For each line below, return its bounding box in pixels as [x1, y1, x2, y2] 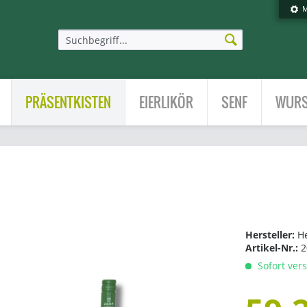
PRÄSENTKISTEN [25, 92, 111, 112]
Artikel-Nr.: [245, 241, 302, 254]
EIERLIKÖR [139, 92, 193, 112]
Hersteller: [245, 228, 298, 241]
